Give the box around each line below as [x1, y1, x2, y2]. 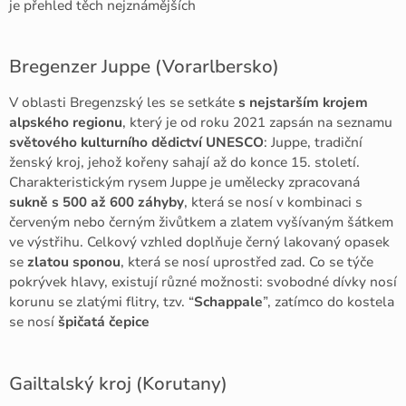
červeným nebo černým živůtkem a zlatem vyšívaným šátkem [9, 213, 393, 232]
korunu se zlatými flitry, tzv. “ [9, 293, 194, 312]
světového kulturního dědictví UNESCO [9, 133, 264, 152]
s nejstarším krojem [238, 93, 368, 112]
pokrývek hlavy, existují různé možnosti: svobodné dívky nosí [9, 273, 397, 292]
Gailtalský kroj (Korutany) [9, 371, 227, 396]
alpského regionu [9, 113, 122, 132]
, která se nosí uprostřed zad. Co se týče [121, 253, 373, 272]
